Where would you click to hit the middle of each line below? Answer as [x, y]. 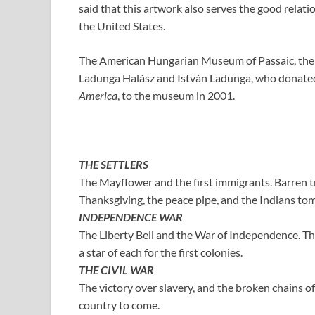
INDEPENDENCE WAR [131, 217]
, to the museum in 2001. [176, 95]
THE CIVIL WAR [116, 269]
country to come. [119, 304]
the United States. [122, 25]
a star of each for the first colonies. [161, 252]
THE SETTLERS [114, 164]
